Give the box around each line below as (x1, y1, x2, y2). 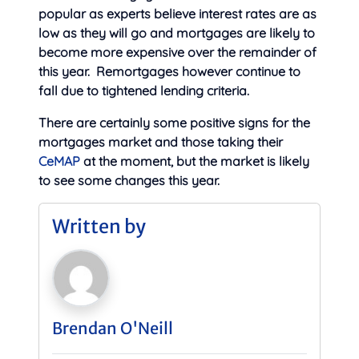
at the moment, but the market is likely (80, 152, 309, 169)
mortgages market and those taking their (38, 133, 283, 150)
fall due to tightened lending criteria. (38, 82, 249, 99)
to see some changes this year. (38, 171, 220, 188)
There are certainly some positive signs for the (38, 114, 310, 131)
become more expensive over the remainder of (38, 43, 317, 60)
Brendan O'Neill (52, 317, 173, 338)
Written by (52, 214, 146, 238)
